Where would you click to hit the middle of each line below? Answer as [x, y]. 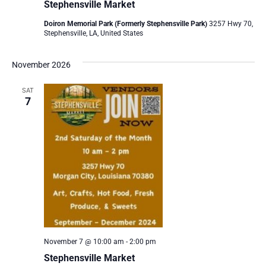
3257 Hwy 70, [231, 24]
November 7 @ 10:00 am [84, 242]
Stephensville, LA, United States [93, 34]
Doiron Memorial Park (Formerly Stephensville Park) [126, 24]
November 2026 [41, 65]
